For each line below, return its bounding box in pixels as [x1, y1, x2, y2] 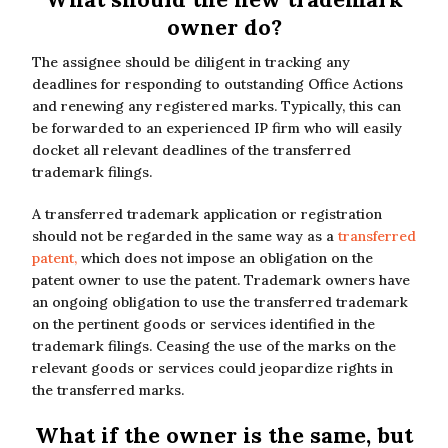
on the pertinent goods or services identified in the [32, 315, 375, 333]
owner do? [166, 13, 282, 41]
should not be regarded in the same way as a [32, 227, 338, 245]
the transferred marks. [32, 381, 184, 399]
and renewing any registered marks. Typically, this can [32, 97, 401, 115]
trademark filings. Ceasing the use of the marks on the [32, 337, 396, 355]
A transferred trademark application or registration [32, 205, 382, 223]
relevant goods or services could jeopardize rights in [32, 359, 393, 377]
